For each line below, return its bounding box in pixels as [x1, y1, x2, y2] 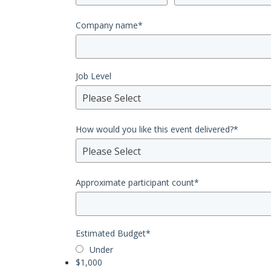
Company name [76, 19, 138, 31]
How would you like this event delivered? [76, 123, 233, 135]
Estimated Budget [76, 227, 146, 240]
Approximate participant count [76, 177, 194, 189]
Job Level [76, 70, 111, 82]
